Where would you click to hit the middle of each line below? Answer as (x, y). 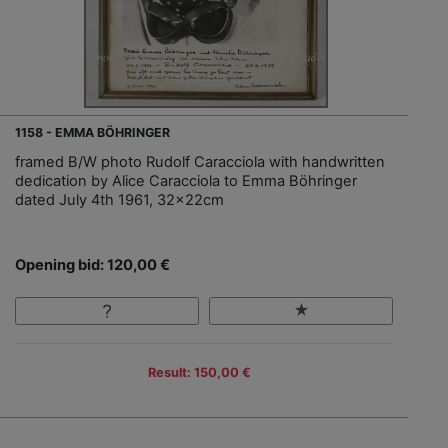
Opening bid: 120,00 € (92, 264)
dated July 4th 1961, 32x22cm (119, 199)
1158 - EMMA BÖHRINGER (92, 132)
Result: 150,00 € (199, 372)
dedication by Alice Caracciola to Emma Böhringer (186, 180)
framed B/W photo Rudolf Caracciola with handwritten (200, 161)
